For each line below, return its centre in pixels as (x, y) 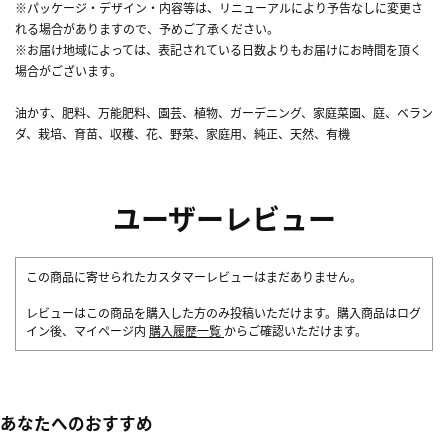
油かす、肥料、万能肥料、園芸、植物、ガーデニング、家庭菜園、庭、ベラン (224, 112)
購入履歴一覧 (186, 330)
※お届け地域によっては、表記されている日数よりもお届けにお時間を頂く (218, 49)
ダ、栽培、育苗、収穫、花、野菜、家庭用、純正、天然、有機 (182, 133)
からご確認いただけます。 (295, 330)
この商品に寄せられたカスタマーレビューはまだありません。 (194, 276)
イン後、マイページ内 (87, 330)
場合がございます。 (68, 70)
